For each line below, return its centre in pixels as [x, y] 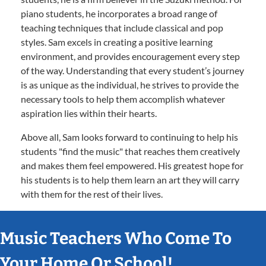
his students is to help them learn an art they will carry [130, 180]
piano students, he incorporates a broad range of [119, 13]
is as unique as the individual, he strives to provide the [130, 85]
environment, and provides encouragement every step [130, 56]
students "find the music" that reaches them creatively [130, 151]
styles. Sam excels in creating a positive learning [117, 42]
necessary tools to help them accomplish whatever [123, 99]
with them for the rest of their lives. [92, 194]
